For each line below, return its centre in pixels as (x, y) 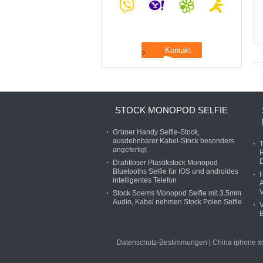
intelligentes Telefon (145, 180)
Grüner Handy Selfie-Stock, (156, 132)
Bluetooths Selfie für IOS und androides (176, 171)
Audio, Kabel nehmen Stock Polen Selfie (177, 202)
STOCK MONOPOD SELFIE (171, 110)
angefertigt (130, 150)
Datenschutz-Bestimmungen (162, 242)
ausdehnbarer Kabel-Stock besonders (173, 141)
